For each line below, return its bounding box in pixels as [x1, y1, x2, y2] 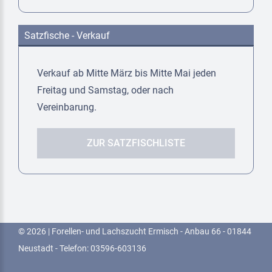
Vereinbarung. [37, 101, 97, 114]
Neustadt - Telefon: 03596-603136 [18, 243, 146, 254]
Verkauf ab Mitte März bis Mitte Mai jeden [37, 67, 216, 80]
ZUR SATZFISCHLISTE [87, 137, 185, 149]
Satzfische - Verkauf [24, 30, 110, 42]
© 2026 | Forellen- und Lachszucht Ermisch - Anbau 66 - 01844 [18, 226, 251, 237]
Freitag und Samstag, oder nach [37, 84, 174, 97]
